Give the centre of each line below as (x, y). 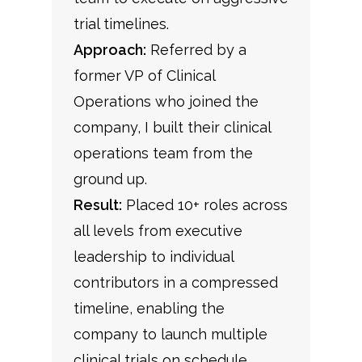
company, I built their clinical (172, 128)
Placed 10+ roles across (204, 205)
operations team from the (163, 154)
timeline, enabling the (149, 309)
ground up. (110, 179)
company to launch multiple (170, 335)
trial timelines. (121, 24)
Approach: (109, 50)
